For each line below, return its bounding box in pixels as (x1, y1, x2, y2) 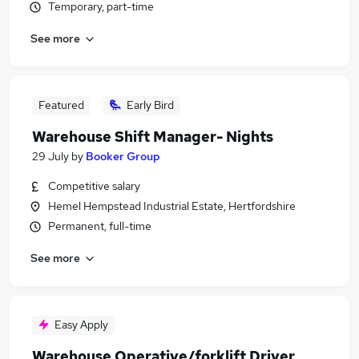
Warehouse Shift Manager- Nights (32, 127, 273, 146)
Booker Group (86, 149, 160, 163)
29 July (32, 149, 69, 163)
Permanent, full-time (48, 219, 151, 233)
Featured (38, 98, 84, 112)
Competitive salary (48, 179, 140, 193)
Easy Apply (54, 317, 108, 332)
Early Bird (127, 98, 174, 112)
